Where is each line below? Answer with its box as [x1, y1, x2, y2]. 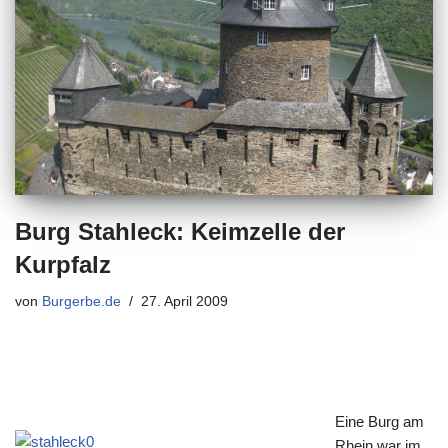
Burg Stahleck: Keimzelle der [15, 217, 345, 245]
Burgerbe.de [42, 293, 121, 309]
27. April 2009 [141, 293, 228, 309]
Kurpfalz [15, 250, 111, 278]
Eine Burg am [335, 412, 424, 430]
